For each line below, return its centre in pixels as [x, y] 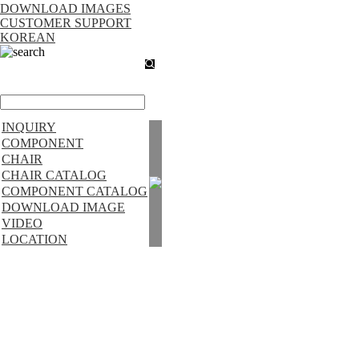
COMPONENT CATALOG [75, 191]
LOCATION [34, 239]
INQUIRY [29, 127]
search [29, 52]
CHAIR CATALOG [54, 175]
